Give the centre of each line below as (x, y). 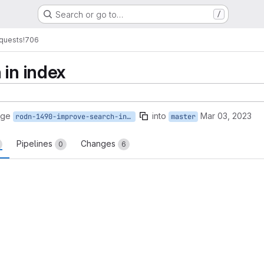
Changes (99, 143)
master (183, 117)
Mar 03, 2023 (226, 116)
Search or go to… (89, 14)
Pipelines (36, 143)
